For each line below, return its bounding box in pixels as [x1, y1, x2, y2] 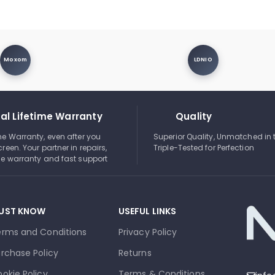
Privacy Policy [118, 225, 177, 238]
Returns [118, 246, 152, 259]
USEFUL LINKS [118, 204, 177, 217]
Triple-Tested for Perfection [153, 142, 254, 153]
